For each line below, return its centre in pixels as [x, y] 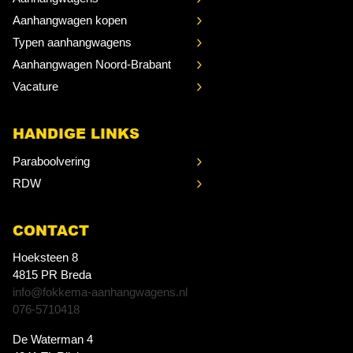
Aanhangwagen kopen [70, 20]
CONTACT [51, 230]
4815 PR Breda [52, 275]
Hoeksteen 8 [45, 258]
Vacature [35, 87]
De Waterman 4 [53, 340]
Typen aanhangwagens [72, 43]
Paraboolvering [51, 162]
